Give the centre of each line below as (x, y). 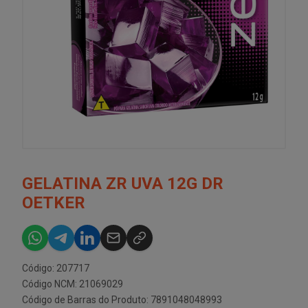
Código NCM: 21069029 (73, 284)
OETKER (54, 203)
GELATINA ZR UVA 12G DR (123, 184)
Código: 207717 (56, 268)
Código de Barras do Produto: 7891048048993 (122, 300)
